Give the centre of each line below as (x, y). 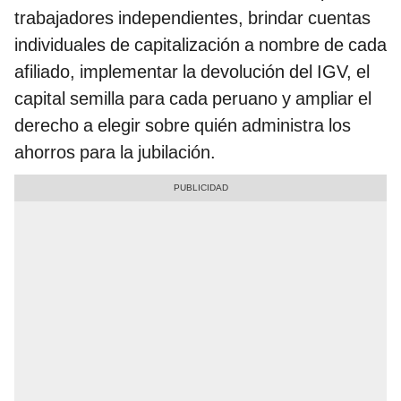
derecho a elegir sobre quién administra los (183, 126)
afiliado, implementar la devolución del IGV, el (192, 72)
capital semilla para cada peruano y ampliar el (193, 99)
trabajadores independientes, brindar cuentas (192, 18)
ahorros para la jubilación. (117, 153)
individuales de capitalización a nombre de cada (200, 45)
